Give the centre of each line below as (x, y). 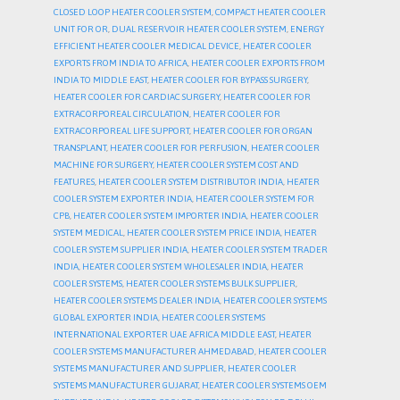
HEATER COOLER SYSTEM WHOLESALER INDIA (175, 267)
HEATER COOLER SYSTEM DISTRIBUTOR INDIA (191, 182)
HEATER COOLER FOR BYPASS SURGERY (229, 80)
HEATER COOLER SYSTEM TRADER (259, 250)
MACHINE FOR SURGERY (103, 165)
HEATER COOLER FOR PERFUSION (179, 148)
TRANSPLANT (80, 148)
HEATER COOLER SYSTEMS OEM (264, 386)
